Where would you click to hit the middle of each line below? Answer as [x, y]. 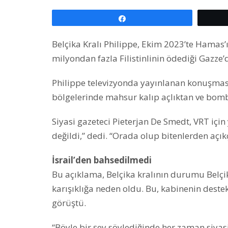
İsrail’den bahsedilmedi [102, 160]
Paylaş [142, 18]
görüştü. [69, 203]
